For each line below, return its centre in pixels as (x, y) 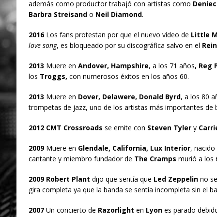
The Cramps (154, 159)
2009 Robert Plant (59, 179)
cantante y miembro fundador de (80, 159)
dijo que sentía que (122, 179)
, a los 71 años (171, 66)
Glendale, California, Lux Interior (133, 148)
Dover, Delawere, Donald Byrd (129, 97)
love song (42, 46)
